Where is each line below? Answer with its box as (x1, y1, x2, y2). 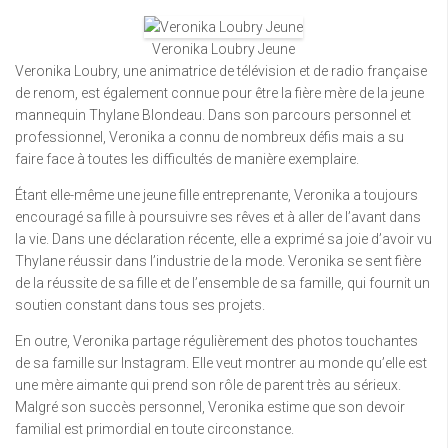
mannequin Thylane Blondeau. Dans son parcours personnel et (15, 107, 411, 124)
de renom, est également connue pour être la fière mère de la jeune (15, 85, 424, 102)
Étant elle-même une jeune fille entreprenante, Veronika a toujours (15, 187, 418, 204)
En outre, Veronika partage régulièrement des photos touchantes (15, 333, 418, 350)
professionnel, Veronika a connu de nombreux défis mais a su (15, 129, 404, 146)
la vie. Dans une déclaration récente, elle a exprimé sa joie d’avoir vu (15, 231, 432, 248)
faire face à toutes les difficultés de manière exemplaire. (15, 151, 359, 168)
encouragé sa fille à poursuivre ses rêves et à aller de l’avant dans (15, 209, 421, 226)
